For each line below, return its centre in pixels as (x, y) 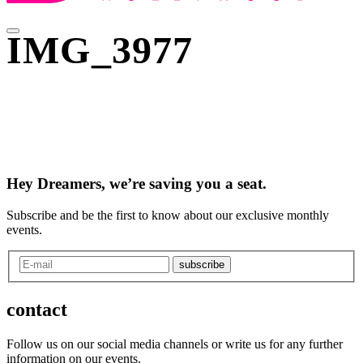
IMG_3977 (100, 50)
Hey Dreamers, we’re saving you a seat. (137, 184)
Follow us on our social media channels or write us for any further (175, 344)
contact (37, 310)
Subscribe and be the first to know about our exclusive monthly (168, 215)
